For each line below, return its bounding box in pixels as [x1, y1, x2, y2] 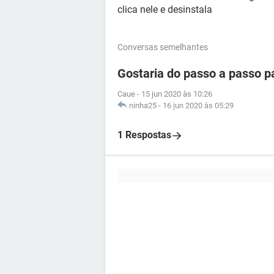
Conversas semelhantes [117, 42, 208, 52]
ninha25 [129, 101, 157, 110]
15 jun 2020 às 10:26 [141, 89, 212, 98]
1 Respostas [117, 129, 171, 141]
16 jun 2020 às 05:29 [163, 101, 234, 110]
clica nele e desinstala [117, 4, 212, 15]
